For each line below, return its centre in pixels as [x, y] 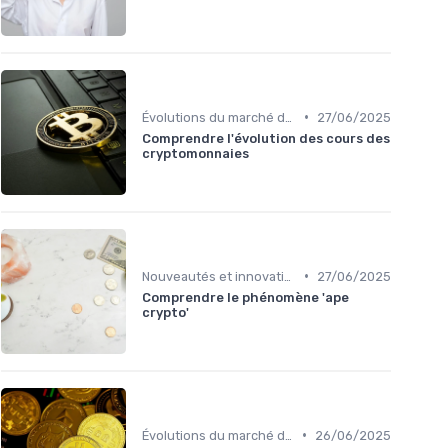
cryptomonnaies [195, 153]
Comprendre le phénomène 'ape [245, 297]
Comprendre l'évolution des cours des [266, 138]
